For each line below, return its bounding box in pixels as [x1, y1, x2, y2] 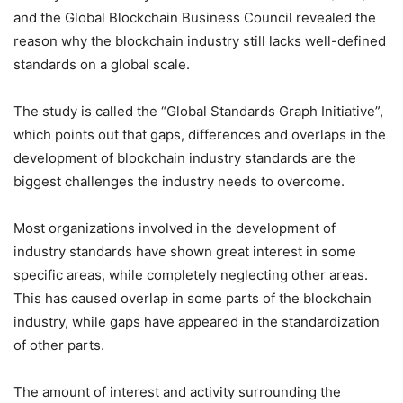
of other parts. [13, 336, 104, 354]
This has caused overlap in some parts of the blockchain [13, 290, 372, 307]
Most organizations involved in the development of [13, 219, 336, 237]
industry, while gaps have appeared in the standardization [13, 313, 380, 330]
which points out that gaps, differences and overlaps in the [13, 126, 386, 143]
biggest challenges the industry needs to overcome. [13, 173, 345, 190]
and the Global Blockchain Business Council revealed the [13, 9, 376, 26]
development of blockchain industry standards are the [13, 149, 356, 166]
